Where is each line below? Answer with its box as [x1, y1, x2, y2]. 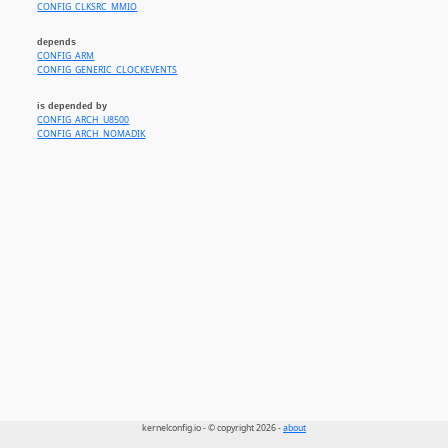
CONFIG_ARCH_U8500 [37, 114, 130, 127]
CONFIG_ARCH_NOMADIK [37, 128, 146, 141]
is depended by [37, 100, 108, 111]
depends [37, 37, 77, 48]
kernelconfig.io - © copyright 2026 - [142, 422, 283, 435]
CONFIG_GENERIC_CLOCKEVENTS [37, 64, 178, 77]
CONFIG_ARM [37, 50, 95, 63]
